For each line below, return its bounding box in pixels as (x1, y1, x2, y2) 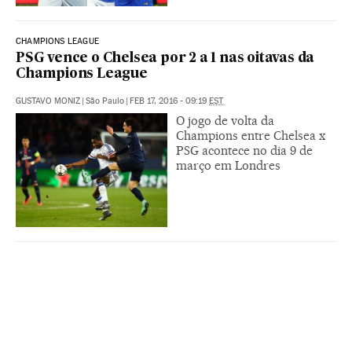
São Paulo (86, 95, 124, 106)
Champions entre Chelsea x (176, 127, 325, 143)
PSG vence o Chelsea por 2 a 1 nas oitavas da (16, 51, 315, 65)
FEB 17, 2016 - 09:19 (130, 95, 209, 106)
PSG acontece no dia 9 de (176, 142, 313, 158)
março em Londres (176, 157, 280, 173)
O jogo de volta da (176, 112, 274, 128)
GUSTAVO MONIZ (16, 95, 80, 106)
